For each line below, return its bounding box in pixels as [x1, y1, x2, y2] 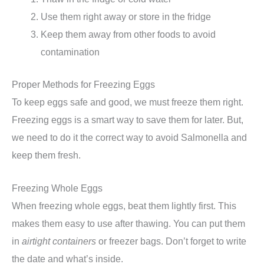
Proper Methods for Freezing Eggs [12, 78, 155, 90]
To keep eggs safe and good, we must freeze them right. [12, 96, 243, 107]
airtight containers [22, 235, 96, 246]
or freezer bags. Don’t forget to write [96, 235, 246, 246]
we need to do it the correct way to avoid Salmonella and [12, 131, 247, 143]
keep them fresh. [12, 149, 81, 160]
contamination [41, 46, 100, 57]
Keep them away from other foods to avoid [41, 28, 216, 39]
